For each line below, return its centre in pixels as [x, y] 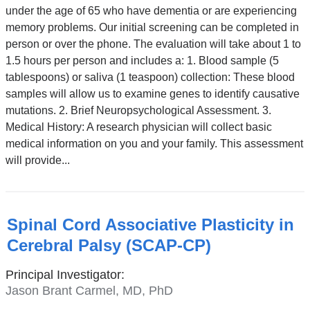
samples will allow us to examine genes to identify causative [152, 93]
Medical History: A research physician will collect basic [138, 127]
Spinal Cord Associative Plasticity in [150, 225]
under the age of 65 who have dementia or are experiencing [151, 10]
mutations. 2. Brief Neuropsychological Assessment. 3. [138, 110]
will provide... [37, 160]
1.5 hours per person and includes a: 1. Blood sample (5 [142, 60]
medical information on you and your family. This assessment [154, 143]
